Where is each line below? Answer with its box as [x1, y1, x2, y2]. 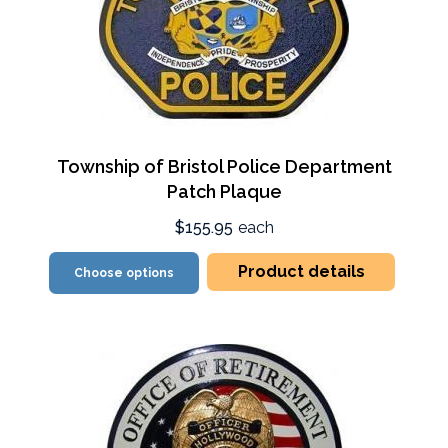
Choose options [74, 265, 175, 280]
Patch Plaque [166, 180, 282, 202]
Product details [237, 261, 365, 281]
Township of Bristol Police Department [56, 155, 392, 177]
